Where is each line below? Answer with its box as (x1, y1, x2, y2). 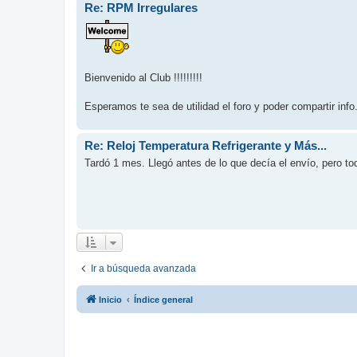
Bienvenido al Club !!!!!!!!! (84, 71, 202, 84)
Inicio (99, 294, 122, 304)
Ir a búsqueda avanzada (91, 262, 196, 274)
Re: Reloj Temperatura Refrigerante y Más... (84, 138, 327, 152)
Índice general (134, 294, 193, 304)
